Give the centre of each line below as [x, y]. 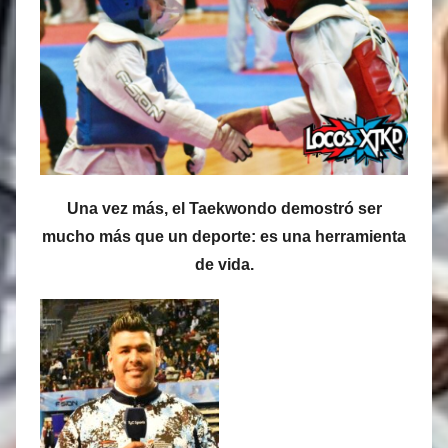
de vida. [224, 264]
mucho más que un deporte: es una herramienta [224, 236]
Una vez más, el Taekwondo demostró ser [224, 208]
